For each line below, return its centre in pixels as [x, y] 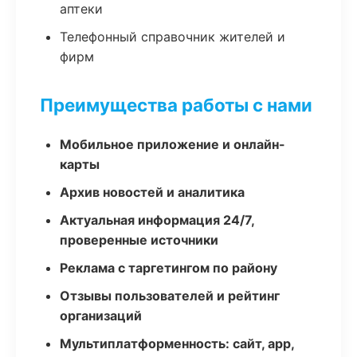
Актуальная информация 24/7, [157, 220]
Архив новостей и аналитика [152, 192]
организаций [101, 316]
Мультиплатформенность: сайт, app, [177, 343]
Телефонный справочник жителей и [173, 37]
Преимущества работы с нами [176, 105]
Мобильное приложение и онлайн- [173, 144]
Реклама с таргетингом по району [169, 268]
